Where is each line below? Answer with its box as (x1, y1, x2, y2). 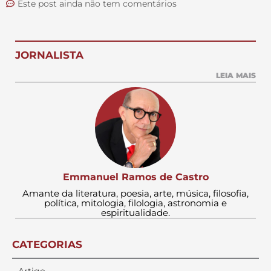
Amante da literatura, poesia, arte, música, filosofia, (22, 188, 249, 200)
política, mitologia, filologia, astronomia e (44, 197, 227, 209)
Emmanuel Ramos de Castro (62, 171, 209, 183)
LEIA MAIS (216, 70, 256, 80)
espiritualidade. (101, 207, 170, 219)
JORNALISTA (15, 48, 83, 61)
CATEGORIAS (12, 238, 82, 251)
